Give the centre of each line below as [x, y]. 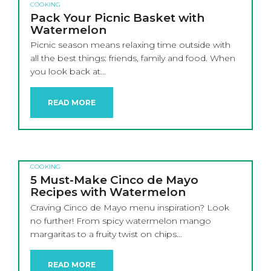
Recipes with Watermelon [108, 192]
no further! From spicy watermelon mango [121, 220]
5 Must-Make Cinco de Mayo [114, 180]
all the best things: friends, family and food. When [133, 58]
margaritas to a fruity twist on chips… [106, 234]
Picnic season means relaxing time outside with [130, 45]
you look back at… [68, 72]
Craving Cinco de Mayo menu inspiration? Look [130, 207]
